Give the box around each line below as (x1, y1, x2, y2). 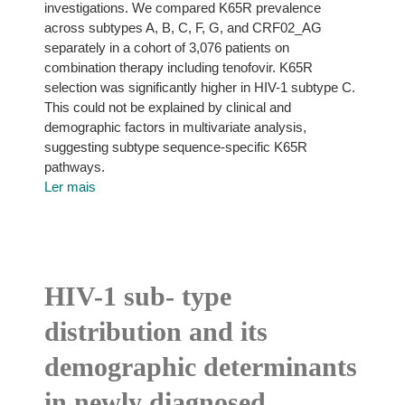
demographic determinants (43, 352, 357, 381)
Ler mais (43, 179, 96, 194)
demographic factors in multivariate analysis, (43, 119, 306, 135)
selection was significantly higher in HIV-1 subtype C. (43, 80, 355, 95)
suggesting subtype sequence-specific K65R (43, 139, 307, 155)
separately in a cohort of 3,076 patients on (43, 40, 289, 55)
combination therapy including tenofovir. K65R (43, 60, 313, 75)
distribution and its (43, 316, 268, 346)
